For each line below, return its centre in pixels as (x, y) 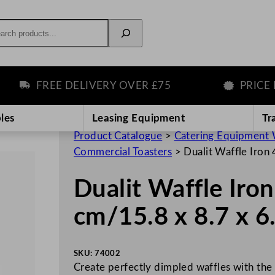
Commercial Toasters (123, 152)
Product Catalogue (118, 136)
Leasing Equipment (138, 118)
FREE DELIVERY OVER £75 (79, 85)
